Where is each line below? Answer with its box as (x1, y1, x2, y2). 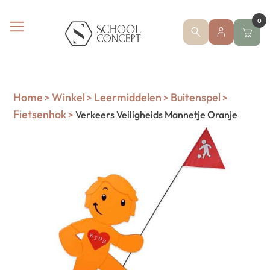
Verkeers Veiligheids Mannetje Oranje (74, 108, 238, 121)
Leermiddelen (94, 90, 162, 104)
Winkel (52, 90, 86, 104)
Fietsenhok (13, 107, 67, 121)
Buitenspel (171, 90, 221, 104)
